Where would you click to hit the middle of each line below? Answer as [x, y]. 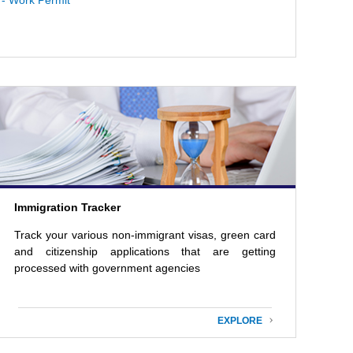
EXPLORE [244, 320]
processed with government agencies [107, 268]
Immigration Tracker [67, 207]
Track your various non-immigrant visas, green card [145, 234]
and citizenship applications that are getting [145, 251]
